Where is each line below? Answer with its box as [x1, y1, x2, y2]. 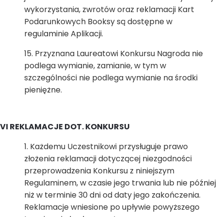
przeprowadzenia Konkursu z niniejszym [24, 165, 174, 176]
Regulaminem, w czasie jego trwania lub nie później [24, 177, 216, 188]
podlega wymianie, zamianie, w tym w [24, 60, 166, 71]
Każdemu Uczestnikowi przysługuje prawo [30, 141, 188, 152]
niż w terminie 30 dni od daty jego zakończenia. [24, 189, 201, 201]
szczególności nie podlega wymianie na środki [24, 72, 198, 83]
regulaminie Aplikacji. [24, 28, 103, 39]
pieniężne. [24, 84, 62, 95]
